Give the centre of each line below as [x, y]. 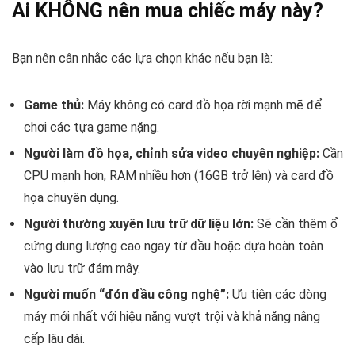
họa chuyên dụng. [71, 197]
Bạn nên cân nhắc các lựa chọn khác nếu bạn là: [142, 58]
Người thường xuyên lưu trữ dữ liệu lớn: [139, 223]
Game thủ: [54, 105]
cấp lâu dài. [54, 338]
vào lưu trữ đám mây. [82, 268]
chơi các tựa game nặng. [92, 127]
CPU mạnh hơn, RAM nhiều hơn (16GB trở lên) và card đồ [179, 175]
